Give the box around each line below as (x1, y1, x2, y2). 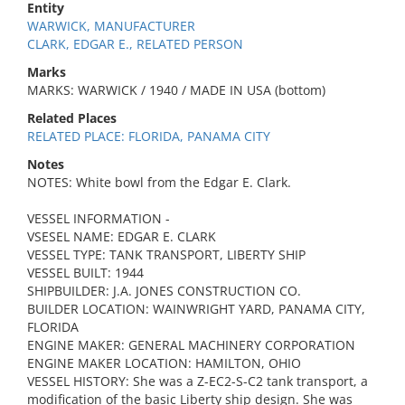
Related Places (27, 109, 117, 127)
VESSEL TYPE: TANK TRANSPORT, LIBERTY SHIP (27, 246, 306, 263)
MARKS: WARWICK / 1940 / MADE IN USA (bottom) (27, 81, 325, 99)
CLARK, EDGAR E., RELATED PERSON (27, 35, 243, 52)
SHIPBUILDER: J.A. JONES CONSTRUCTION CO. (27, 282, 301, 299)
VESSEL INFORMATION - (27, 210, 170, 227)
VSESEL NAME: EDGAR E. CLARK (27, 228, 216, 245)
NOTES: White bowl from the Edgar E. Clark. (27, 174, 291, 191)
